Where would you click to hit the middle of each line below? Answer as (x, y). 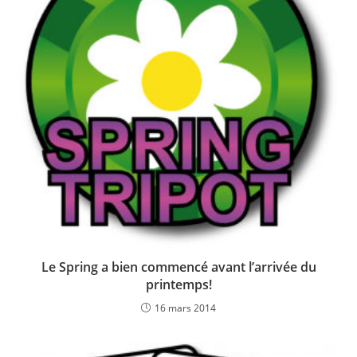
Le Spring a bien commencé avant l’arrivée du (178, 267)
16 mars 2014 (185, 308)
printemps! (178, 285)
